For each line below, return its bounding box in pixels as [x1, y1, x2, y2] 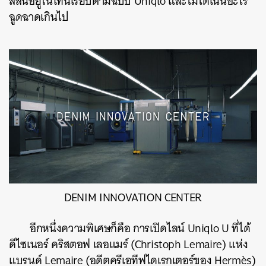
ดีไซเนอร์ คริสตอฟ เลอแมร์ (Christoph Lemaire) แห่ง [9, 235, 248, 255]
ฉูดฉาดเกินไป [9, 7, 69, 27]
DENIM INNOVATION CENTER [64, 188, 202, 208]
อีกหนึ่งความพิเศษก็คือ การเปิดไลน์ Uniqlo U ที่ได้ [30, 218, 251, 239]
